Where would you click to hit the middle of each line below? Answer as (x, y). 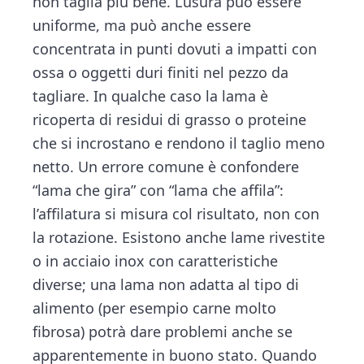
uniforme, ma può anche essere (142, 25)
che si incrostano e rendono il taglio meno (179, 143)
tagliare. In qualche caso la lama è (151, 95)
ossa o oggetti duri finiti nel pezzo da (161, 72)
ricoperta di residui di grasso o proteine (170, 119)
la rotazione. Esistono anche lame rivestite (179, 237)
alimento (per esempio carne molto (155, 308)
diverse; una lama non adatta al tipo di (166, 284)
